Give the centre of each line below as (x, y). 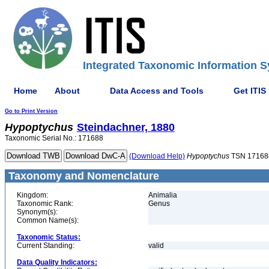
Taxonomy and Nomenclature (82, 176)
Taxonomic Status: (49, 237)
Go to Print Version (31, 111)
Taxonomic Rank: (45, 204)
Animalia (163, 195)
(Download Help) (157, 156)
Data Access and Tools (157, 90)
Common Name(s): (48, 220)
